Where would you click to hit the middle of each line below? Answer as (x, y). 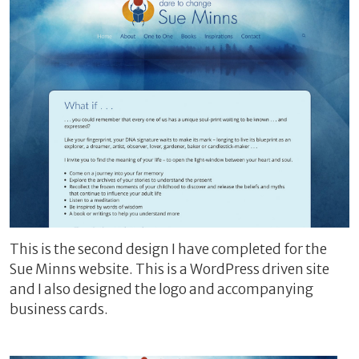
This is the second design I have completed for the (168, 249)
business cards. (59, 309)
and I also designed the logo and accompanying (161, 289)
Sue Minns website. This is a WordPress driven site (169, 269)
